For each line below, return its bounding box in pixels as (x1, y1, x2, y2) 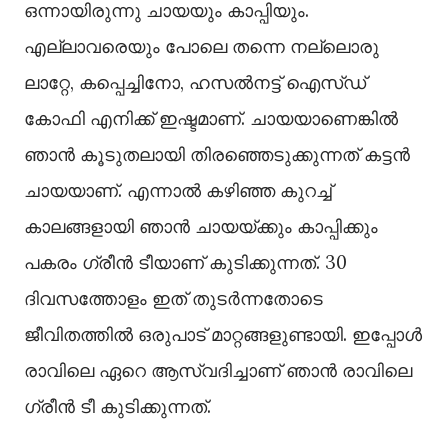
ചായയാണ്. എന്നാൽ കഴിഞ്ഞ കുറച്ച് (24, 179, 332, 202)
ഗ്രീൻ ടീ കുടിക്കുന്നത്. (24, 395, 211, 418)
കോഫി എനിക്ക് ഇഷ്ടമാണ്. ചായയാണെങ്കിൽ (24, 107, 398, 130)
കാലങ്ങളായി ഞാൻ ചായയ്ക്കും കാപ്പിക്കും (24, 215, 378, 238)
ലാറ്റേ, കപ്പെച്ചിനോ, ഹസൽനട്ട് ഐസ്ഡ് (24, 71, 366, 94)
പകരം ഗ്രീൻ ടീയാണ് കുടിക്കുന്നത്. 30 (24, 251, 347, 274)
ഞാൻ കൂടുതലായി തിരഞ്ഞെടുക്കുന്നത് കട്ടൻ (24, 143, 410, 166)
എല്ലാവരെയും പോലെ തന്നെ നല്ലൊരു (24, 35, 379, 58)
